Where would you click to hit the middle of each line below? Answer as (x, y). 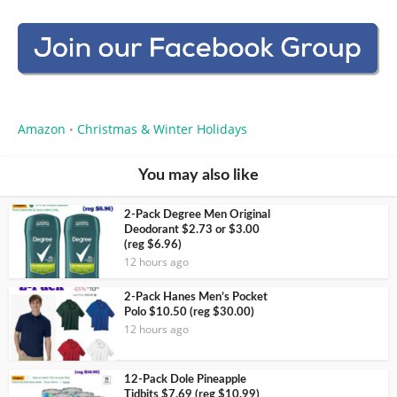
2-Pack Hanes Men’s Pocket (196, 297)
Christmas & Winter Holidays (162, 129)
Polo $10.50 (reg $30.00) (189, 312)
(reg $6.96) (153, 245)
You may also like (198, 176)
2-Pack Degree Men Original (197, 215)
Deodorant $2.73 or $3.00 (192, 230)
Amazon (42, 129)
